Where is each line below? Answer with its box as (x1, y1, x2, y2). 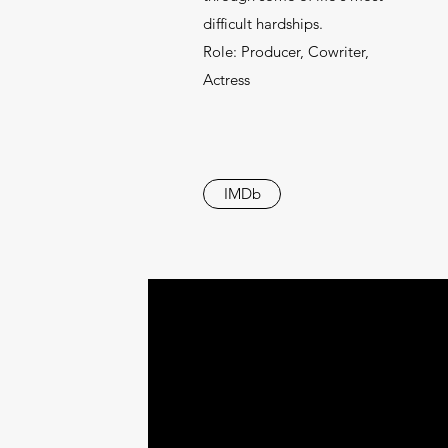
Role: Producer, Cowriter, (203, 42, 370, 61)
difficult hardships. (203, 14, 324, 33)
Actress (203, 70, 251, 89)
